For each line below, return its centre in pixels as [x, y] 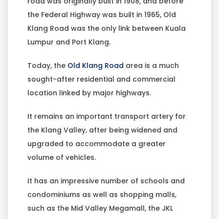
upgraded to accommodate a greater [97, 144]
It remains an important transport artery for [107, 117]
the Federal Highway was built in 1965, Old [102, 15]
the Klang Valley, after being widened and [102, 130]
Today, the [47, 66]
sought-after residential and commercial [101, 79]
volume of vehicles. [62, 158]
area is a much [151, 66]
